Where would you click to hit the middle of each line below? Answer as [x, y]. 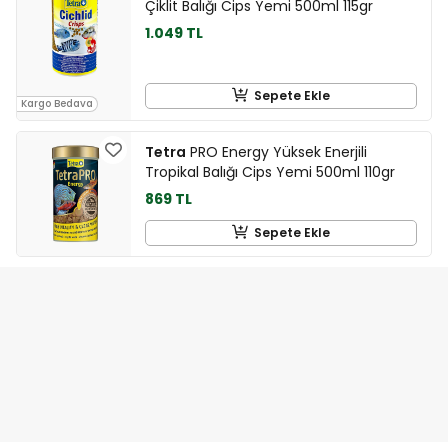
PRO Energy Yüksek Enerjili [276, 152]
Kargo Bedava [57, 103]
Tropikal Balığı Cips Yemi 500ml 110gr [270, 172]
